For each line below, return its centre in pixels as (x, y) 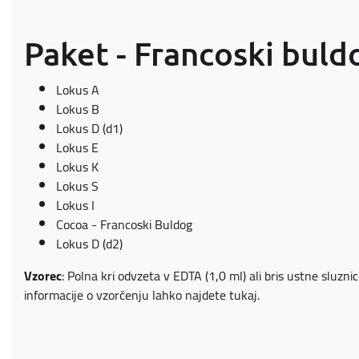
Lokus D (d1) (89, 128)
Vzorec (43, 276)
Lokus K (77, 167)
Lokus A (78, 90)
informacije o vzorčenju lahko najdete (127, 295)
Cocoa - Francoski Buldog (124, 224)
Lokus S (77, 186)
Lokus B (78, 109)
